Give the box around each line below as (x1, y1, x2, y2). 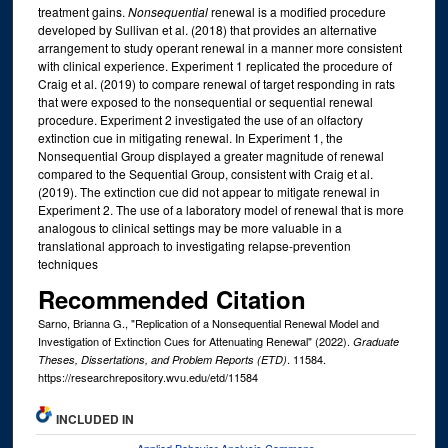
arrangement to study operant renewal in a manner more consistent (37, 39, 402, 57)
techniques (37, 255, 98, 273)
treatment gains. (37, 3, 128, 21)
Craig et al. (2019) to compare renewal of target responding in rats (37, 75, 395, 93)
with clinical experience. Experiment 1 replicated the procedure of (37, 57, 392, 75)
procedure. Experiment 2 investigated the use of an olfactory (37, 111, 363, 129)
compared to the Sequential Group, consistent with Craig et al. (37, 165, 373, 183)
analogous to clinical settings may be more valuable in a (37, 219, 342, 237)
